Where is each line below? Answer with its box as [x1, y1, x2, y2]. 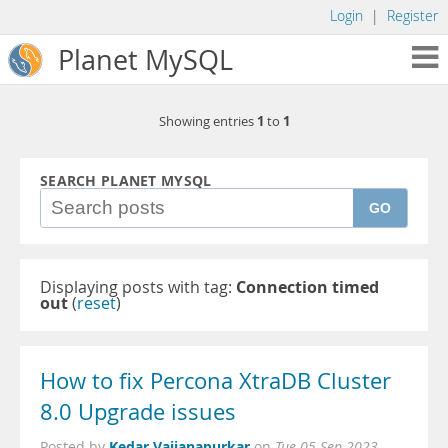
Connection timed [236, 276, 379, 298]
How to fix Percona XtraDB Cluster [40, 366, 391, 396]
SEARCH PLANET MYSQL [40, 171, 212, 191]
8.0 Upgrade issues [40, 397, 236, 427]
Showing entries [158, 113, 257, 130]
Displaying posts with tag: [40, 276, 236, 298]
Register [387, 7, 438, 25]
